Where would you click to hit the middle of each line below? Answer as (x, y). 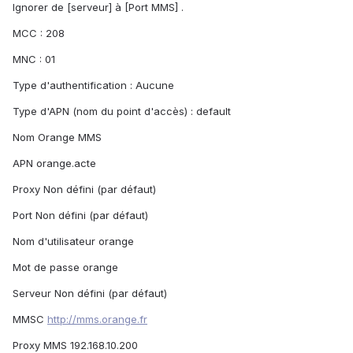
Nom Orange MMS (57, 137)
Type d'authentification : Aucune (93, 85)
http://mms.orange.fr (97, 320)
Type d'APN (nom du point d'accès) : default (122, 111)
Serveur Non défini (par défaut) (90, 294)
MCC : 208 (39, 33)
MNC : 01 (34, 59)
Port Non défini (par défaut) (80, 216)
